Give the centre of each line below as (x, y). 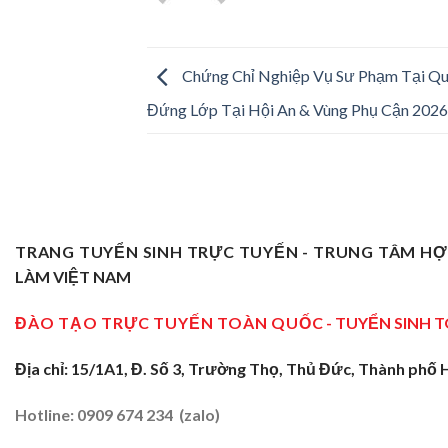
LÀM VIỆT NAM (73, 277)
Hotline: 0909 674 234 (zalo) (117, 414)
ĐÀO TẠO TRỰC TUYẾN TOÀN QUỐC (169, 323)
